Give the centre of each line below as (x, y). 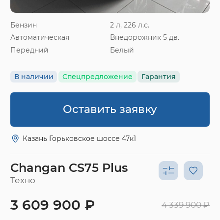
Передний (29, 50)
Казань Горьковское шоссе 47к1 (80, 139)
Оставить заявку (110, 109)
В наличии (34, 76)
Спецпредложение (97, 76)
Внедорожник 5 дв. (145, 38)
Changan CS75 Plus (69, 167)
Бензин (24, 25)
